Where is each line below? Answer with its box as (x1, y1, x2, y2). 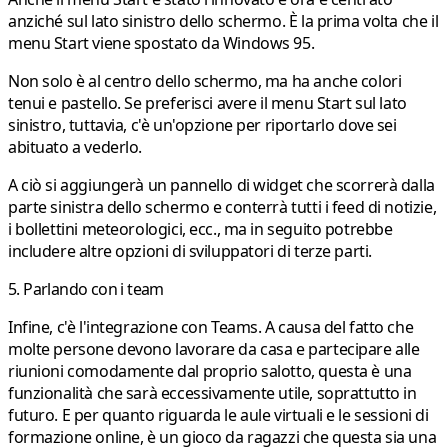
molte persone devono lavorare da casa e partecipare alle (8, 338, 420, 361)
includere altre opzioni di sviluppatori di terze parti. (8, 240, 372, 263)
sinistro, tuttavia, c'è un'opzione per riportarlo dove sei (8, 114, 397, 137)
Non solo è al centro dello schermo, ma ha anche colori (8, 70, 402, 93)
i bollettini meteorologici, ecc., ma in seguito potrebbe (8, 218, 393, 241)
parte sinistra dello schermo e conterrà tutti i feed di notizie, (8, 196, 437, 219)
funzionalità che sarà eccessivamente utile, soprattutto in (8, 382, 417, 405)
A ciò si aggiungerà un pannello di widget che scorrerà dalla (8, 174, 435, 197)
